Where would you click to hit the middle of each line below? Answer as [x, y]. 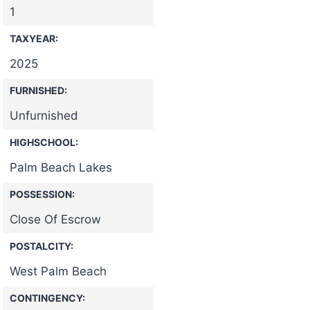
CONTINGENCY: [47, 298]
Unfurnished [44, 115]
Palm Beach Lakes [61, 167]
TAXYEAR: [34, 38]
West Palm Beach [58, 271]
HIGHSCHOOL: [44, 142]
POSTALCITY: [42, 246]
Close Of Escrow [55, 219]
